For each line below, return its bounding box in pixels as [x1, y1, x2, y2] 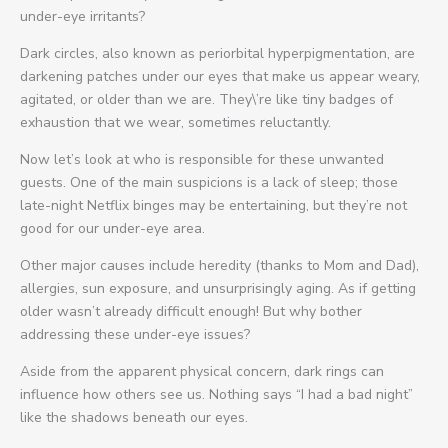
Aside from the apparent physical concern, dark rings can [20, 361, 384, 381]
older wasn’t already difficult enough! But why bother [20, 301, 362, 321]
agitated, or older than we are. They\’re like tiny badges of [20, 89, 393, 109]
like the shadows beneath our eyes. [20, 407, 248, 427]
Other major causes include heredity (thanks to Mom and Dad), [20, 255, 419, 275]
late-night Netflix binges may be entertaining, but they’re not [20, 195, 407, 215]
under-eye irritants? [20, 6, 145, 26]
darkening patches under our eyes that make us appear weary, [20, 66, 420, 86]
